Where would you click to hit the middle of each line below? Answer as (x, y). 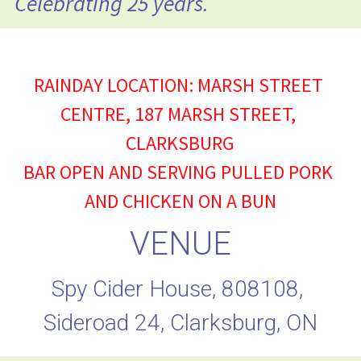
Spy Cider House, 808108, (178, 289)
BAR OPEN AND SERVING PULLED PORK (178, 172)
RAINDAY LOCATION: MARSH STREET (178, 85)
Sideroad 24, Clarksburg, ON (180, 323)
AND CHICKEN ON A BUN (180, 201)
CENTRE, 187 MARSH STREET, (178, 114)
